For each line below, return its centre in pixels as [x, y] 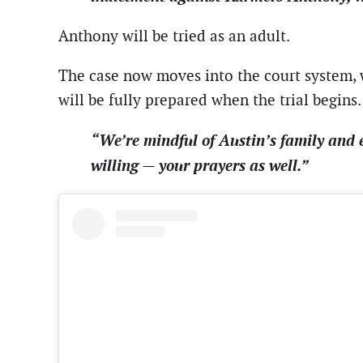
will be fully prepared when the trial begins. [210, 100]
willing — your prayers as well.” [200, 166]
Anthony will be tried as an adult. [174, 36]
